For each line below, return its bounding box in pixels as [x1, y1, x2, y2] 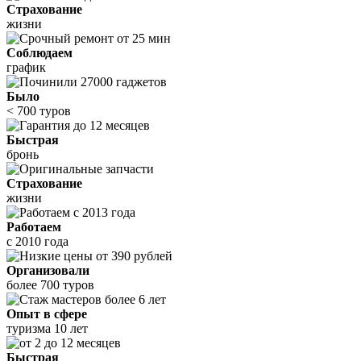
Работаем [6, 219, 61, 234]
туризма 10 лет [6, 321, 88, 335]
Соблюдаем [6, 45, 73, 60]
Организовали [6, 263, 89, 277]
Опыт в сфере [6, 306, 87, 321]
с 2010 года [6, 234, 68, 248]
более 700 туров [6, 277, 94, 292]
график [6, 60, 46, 74]
